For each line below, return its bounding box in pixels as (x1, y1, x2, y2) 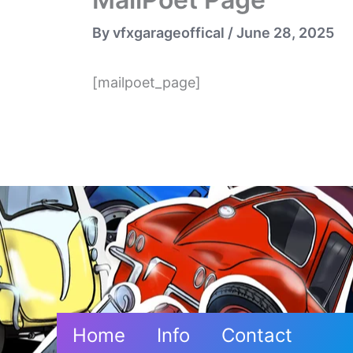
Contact (221, 324, 292, 347)
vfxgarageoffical (113, 24, 228, 41)
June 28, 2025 (236, 24, 334, 41)
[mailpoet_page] (92, 73, 201, 91)
